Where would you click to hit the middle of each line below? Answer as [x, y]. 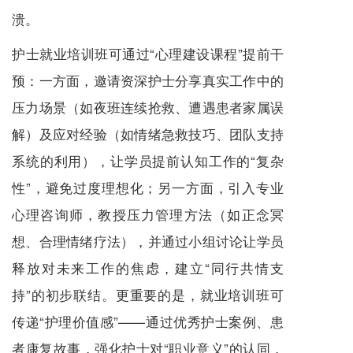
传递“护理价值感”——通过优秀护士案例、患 [148, 321]
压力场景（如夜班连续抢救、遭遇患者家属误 [148, 107]
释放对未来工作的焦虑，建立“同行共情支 [148, 268]
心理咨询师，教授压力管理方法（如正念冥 [148, 214]
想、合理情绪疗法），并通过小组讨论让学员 [148, 241]
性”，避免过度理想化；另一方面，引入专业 [148, 188]
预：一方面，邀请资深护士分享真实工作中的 [148, 80]
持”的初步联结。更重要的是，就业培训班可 [148, 295]
